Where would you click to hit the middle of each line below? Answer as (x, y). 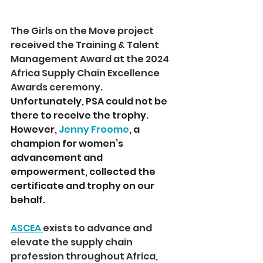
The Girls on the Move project (83, 31)
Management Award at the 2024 (91, 59)
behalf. (28, 200)
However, (35, 130)
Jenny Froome (94, 130)
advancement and (58, 158)
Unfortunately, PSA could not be (90, 102)
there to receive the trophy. (80, 116)
